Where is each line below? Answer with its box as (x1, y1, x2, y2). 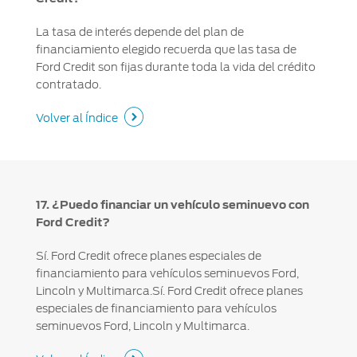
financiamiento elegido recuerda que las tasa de (35, 43, 296, 57)
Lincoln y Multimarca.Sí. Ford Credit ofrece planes (35, 284, 303, 298)
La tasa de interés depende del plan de (35, 25, 244, 39)
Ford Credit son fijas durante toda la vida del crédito (35, 61, 316, 74)
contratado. (35, 78, 101, 92)
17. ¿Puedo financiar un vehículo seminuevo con (35, 198, 309, 212)
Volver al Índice (35, 112, 118, 125)
